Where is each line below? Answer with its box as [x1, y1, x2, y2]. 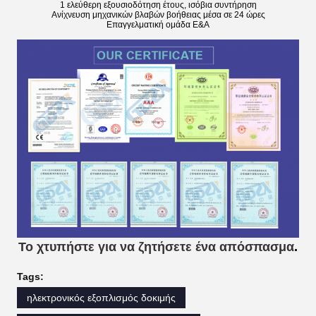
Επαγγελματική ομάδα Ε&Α [107, 19, 209, 30]
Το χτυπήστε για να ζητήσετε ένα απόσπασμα [18, 239, 294, 254]
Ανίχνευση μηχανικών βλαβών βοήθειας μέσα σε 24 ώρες [51, 9, 265, 20]
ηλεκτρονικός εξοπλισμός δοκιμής [27, 291, 176, 303]
